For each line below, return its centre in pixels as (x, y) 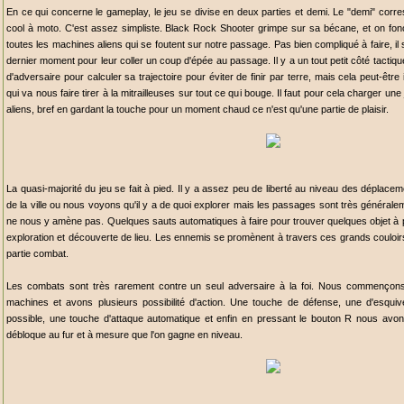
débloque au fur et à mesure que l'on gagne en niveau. (124, 335)
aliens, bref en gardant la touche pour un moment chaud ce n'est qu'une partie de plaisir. (197, 109)
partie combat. (37, 253)
